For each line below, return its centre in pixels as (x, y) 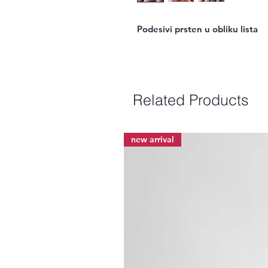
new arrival (153, 139)
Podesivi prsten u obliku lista (197, 29)
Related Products (191, 100)
